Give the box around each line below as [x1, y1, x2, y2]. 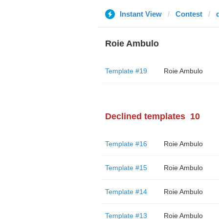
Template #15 [105, 164, 147, 172]
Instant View [119, 10, 162, 18]
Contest [175, 10, 202, 18]
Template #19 [105, 67, 147, 75]
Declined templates [105, 111, 185, 121]
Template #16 [105, 140, 147, 148]
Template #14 [105, 188, 147, 196]
